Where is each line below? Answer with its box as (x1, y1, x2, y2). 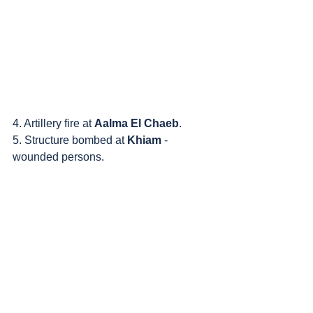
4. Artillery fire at (13, 117, 94, 130)
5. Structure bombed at (13, 134, 127, 147)
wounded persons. (13, 151, 104, 163)
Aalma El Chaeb (94, 117, 179, 130)
